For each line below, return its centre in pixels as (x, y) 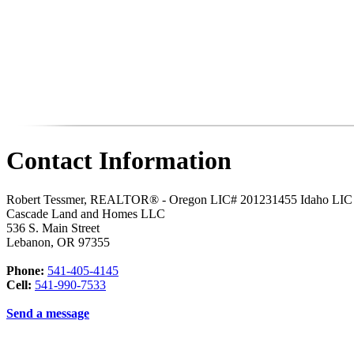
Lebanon (28, 242)
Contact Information (119, 161)
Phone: (25, 270)
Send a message (48, 313)
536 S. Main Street (53, 228)
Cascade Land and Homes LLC (86, 213)
